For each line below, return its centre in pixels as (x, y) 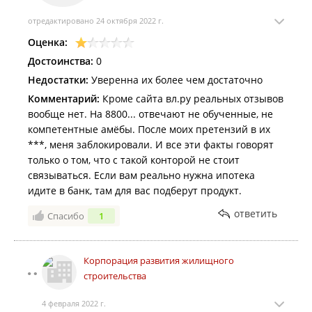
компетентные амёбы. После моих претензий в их (149, 129)
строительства (115, 276)
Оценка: (48, 42)
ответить (256, 213)
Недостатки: (58, 80)
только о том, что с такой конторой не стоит (134, 160)
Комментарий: (64, 99)
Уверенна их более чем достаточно (175, 80)
